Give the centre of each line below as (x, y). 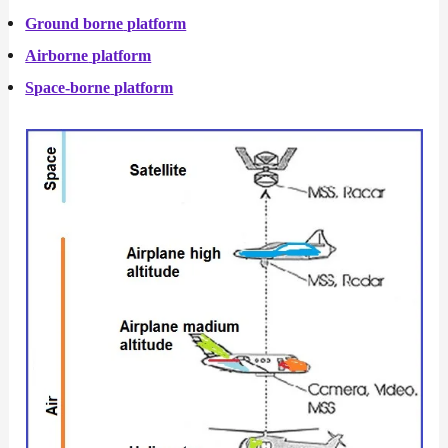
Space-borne (68, 88)
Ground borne (74, 24)
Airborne (57, 56)
